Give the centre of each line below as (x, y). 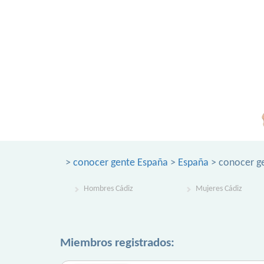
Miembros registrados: (117, 243)
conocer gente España (121, 163)
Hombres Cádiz (108, 189)
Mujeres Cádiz (219, 189)
